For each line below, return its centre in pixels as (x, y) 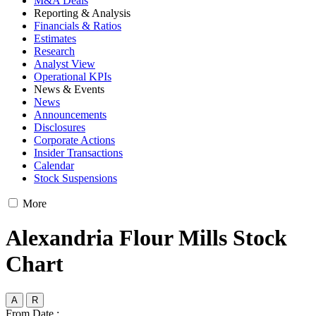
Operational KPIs (73, 76)
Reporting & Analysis (82, 13)
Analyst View (65, 63)
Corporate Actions (74, 140)
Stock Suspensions (75, 178)
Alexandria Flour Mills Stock (146, 238)
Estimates (55, 38)
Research (54, 51)
